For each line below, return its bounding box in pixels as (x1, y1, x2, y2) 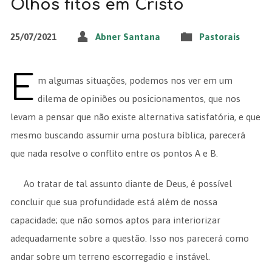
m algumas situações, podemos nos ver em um (38, 75, 233, 86)
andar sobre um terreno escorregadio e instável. (10, 251, 210, 262)
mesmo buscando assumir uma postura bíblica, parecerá (10, 129, 245, 140)
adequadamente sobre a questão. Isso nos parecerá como (10, 233, 249, 243)
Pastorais (199, 31, 240, 42)
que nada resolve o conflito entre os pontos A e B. (10, 148, 218, 158)
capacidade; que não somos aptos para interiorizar (10, 214, 220, 225)
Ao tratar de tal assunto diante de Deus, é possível (24, 178, 233, 189)
